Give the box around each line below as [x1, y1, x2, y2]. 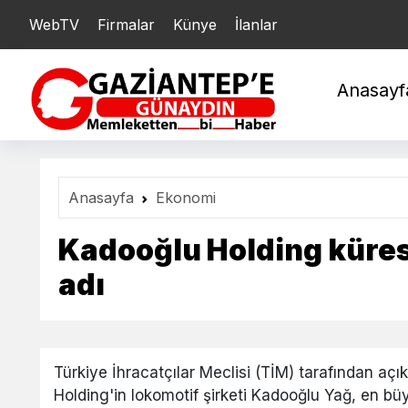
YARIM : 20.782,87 [266, 15, 375, 31]
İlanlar [235, 15, 278, 34]
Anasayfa [68, 189, 134, 208]
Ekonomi [156, 189, 216, 208]
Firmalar [97, 15, 155, 34]
